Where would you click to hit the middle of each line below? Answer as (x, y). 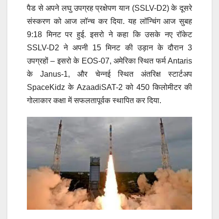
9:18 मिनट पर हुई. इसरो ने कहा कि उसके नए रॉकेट (109, 34)
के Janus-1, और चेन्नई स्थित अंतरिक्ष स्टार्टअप (109, 74)
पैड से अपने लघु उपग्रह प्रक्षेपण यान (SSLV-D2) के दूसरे (109, 8)
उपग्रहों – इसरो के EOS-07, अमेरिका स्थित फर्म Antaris (109, 61)
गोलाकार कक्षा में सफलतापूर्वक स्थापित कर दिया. (94, 100)
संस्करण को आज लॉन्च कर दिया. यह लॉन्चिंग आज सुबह (109, 21)
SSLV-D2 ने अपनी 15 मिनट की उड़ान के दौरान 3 (109, 47)
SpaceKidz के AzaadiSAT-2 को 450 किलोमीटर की (109, 87)
